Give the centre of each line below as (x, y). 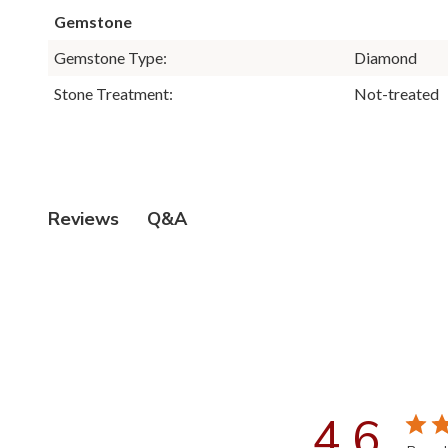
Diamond (385, 57)
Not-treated (396, 93)
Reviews (83, 219)
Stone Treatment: (113, 93)
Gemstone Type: (110, 57)
